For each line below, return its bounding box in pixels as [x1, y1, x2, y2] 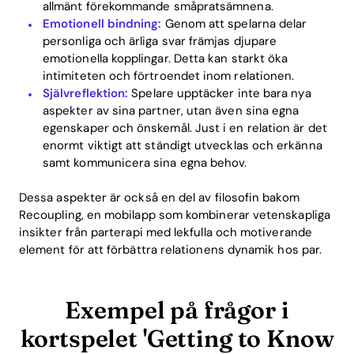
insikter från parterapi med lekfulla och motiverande [19, 224, 312, 240]
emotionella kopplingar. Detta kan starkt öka [43, 50, 288, 66]
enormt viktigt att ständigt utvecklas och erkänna [43, 137, 322, 153]
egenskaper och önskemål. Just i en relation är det [43, 119, 327, 136]
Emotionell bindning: [43, 15, 162, 32]
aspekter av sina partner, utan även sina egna [43, 102, 299, 119]
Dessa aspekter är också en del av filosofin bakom [19, 190, 299, 205]
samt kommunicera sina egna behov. [43, 154, 247, 171]
